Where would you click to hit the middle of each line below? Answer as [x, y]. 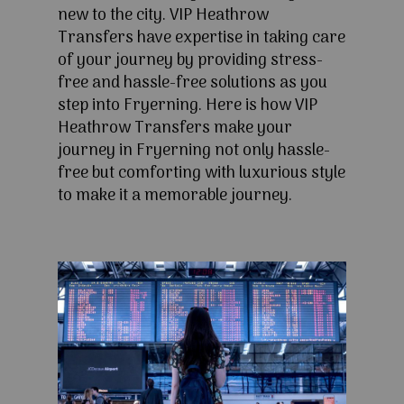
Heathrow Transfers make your [175, 129]
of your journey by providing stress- [190, 61]
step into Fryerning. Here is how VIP [188, 106]
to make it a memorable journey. [175, 197]
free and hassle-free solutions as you [193, 84]
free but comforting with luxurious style [202, 174]
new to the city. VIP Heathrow [163, 16]
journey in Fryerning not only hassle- [194, 151]
